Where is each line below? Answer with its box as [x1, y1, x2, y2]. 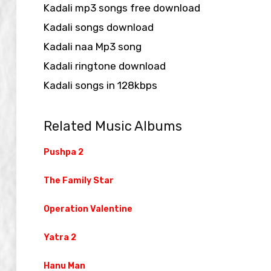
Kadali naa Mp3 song [44, 40, 142, 53]
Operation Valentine [44, 203, 132, 214]
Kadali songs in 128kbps [44, 79, 157, 91]
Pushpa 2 [44, 146, 83, 157]
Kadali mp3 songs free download [44, 1, 200, 14]
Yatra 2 [44, 232, 76, 243]
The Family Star [44, 175, 114, 186]
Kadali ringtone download [44, 59, 166, 72]
